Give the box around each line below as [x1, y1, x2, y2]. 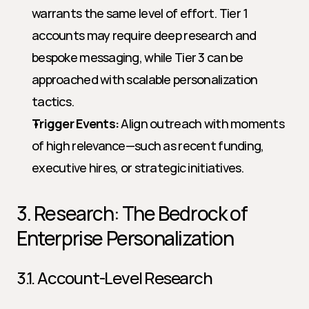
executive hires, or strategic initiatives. [32, 159, 244, 176]
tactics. [32, 93, 74, 110]
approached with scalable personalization [32, 71, 258, 88]
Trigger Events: [32, 115, 119, 132]
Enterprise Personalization [17, 225, 234, 251]
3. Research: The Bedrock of [17, 200, 248, 226]
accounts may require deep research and [32, 27, 257, 43]
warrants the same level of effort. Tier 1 [32, 5, 248, 21]
